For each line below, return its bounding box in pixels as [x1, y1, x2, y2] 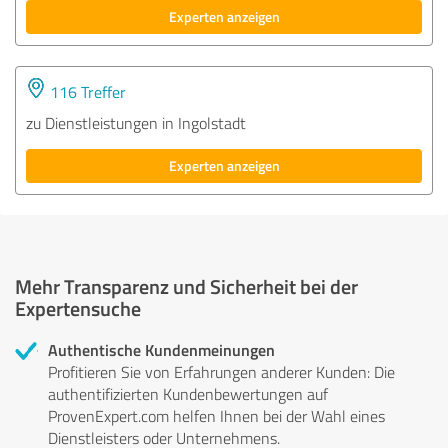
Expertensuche [15, 293, 141, 322]
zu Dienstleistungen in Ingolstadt [26, 111, 246, 134]
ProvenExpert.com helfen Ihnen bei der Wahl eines [48, 404, 385, 427]
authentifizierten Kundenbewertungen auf [48, 382, 328, 405]
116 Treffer [46, 80, 126, 103]
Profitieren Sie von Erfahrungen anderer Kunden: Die [48, 360, 395, 383]
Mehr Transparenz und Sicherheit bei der [15, 271, 358, 300]
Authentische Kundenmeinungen [48, 337, 275, 361]
